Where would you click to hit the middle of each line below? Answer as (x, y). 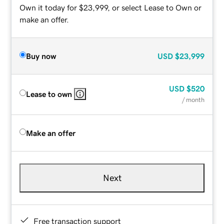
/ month (193, 99)
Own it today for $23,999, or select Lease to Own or (111, 7)
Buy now (41, 56)
